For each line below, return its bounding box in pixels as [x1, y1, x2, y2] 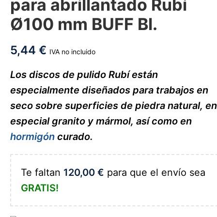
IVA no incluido [49, 47, 96, 56]
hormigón [10, 131, 55, 142]
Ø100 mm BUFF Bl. [10, 14, 158, 34]
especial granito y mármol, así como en [10, 115, 192, 127]
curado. [55, 131, 93, 142]
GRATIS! [21, 182, 59, 194]
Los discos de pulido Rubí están [10, 69, 158, 80]
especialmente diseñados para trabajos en [10, 84, 209, 96]
